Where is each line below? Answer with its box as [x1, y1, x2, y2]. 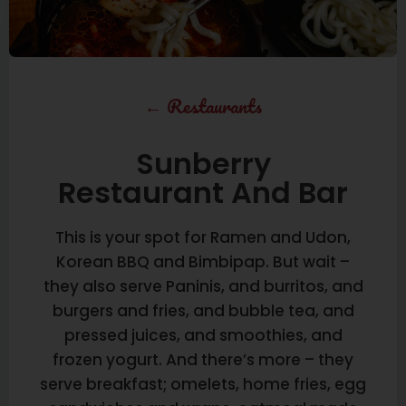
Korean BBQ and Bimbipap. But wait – [56, 250, 350, 273]
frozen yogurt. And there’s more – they [53, 348, 353, 371]
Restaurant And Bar [58, 171, 348, 213]
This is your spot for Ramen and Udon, [55, 226, 351, 248]
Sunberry [135, 142, 271, 184]
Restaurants [167, 89, 262, 121]
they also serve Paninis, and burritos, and [43, 275, 363, 297]
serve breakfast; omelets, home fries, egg [40, 372, 366, 395]
